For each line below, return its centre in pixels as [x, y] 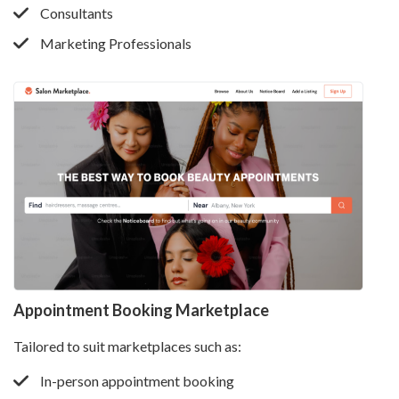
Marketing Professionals [116, 43]
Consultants [77, 12]
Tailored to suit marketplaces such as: [127, 346]
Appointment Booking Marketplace [141, 309]
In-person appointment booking [137, 380]
